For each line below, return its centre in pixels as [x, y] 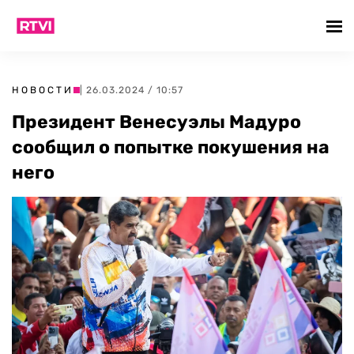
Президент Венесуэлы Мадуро [156, 122]
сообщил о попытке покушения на [171, 147]
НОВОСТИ [43, 90]
